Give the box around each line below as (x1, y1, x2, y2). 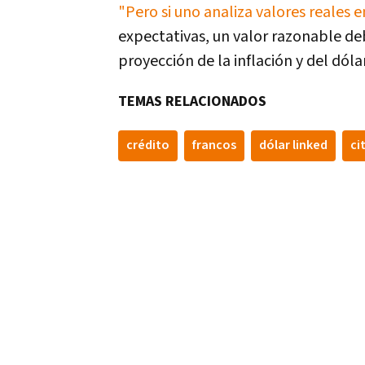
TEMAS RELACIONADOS (118, 92, 266, 112)
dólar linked (259, 137, 328, 155)
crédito (126, 137, 169, 155)
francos (192, 137, 236, 155)
